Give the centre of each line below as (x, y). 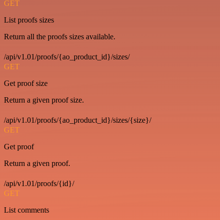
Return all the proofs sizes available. (60, 37)
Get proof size (26, 83)
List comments (27, 210)
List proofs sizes (29, 20)
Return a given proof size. (44, 100)
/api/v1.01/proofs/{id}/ (39, 183)
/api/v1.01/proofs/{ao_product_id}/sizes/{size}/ (78, 120)
